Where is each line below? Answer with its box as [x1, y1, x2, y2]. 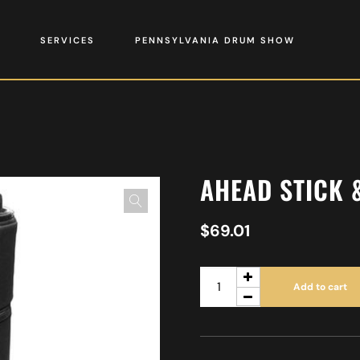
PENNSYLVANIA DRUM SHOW [134, 35, 295, 46]
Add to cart [292, 280, 347, 293]
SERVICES [39, 35, 95, 46]
